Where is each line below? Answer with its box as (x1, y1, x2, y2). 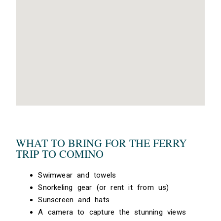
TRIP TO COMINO (16, 146, 104, 161)
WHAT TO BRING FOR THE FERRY (16, 135, 187, 150)
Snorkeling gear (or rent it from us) (38, 183, 169, 192)
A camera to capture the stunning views (38, 207, 186, 217)
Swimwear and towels (38, 170, 116, 180)
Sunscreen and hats (38, 195, 110, 204)
